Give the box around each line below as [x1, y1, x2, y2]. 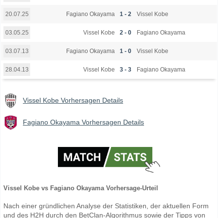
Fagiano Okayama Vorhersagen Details [23, 118, 144, 127]
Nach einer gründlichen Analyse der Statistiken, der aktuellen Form [3, 201, 209, 210]
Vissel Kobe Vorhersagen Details [23, 96, 123, 105]
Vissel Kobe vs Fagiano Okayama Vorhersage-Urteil [3, 184, 158, 192]
